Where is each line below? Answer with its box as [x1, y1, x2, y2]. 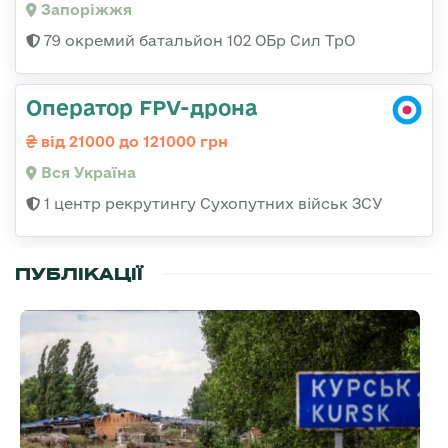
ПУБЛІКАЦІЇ [15, 263, 143, 286]
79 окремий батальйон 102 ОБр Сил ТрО [40, 32, 355, 50]
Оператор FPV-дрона [26, 95, 258, 120]
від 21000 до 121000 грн [37, 133, 228, 151]
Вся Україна [37, 164, 136, 182]
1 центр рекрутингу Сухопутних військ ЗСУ [40, 195, 383, 213]
